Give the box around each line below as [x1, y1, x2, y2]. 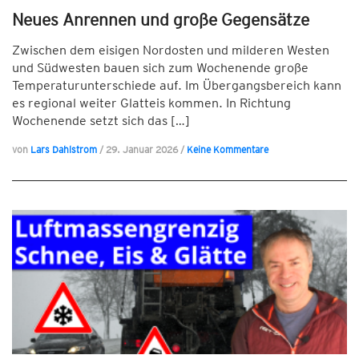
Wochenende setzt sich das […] [12, 113, 190, 128]
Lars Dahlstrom [30, 143, 97, 155]
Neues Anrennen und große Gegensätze [12, 10, 309, 30]
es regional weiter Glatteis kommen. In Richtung [12, 95, 291, 111]
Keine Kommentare [187, 143, 268, 155]
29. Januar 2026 [106, 143, 180, 155]
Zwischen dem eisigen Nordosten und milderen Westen [12, 42, 329, 58]
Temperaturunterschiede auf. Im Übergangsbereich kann [12, 78, 341, 93]
